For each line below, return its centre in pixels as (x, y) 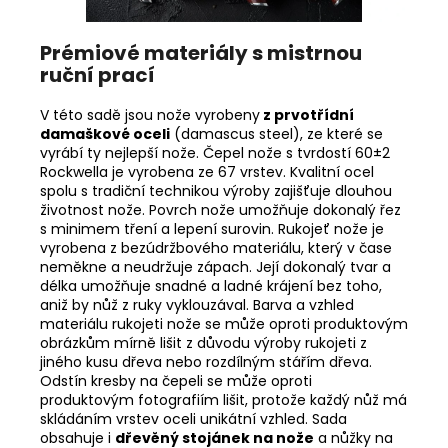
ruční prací (97, 74)
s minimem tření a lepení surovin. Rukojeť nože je (212, 228)
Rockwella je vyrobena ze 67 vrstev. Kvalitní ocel (207, 171)
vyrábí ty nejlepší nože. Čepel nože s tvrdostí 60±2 (215, 152)
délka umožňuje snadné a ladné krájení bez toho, (211, 285)
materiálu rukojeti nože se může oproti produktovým (224, 323)
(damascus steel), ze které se (278, 133)
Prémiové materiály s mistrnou (201, 52)
